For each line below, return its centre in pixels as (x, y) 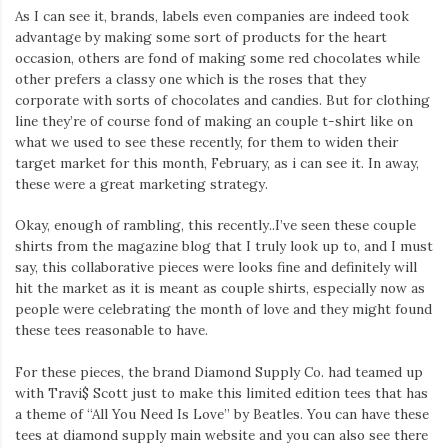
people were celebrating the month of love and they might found (223, 309)
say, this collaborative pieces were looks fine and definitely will (216, 267)
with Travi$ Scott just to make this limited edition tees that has (221, 392)
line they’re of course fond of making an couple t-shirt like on (214, 121)
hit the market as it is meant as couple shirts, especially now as (220, 288)
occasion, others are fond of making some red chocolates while (217, 58)
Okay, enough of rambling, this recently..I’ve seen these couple (215, 225)
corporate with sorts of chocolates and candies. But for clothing (222, 100)
